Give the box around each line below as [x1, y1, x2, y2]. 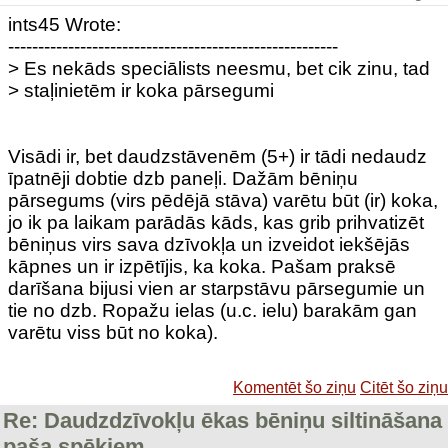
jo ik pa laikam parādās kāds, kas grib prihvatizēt [8, 212, 424, 233]
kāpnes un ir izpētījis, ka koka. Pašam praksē [8, 256, 396, 277]
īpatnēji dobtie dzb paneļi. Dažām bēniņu [8, 168, 358, 189]
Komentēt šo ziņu [233, 379, 356, 396]
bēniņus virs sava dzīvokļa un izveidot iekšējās [8, 234, 410, 255]
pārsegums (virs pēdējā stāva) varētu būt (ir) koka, [8, 190, 438, 211]
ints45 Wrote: [8, 14, 121, 35]
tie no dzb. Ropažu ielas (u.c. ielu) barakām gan [8, 300, 417, 321]
